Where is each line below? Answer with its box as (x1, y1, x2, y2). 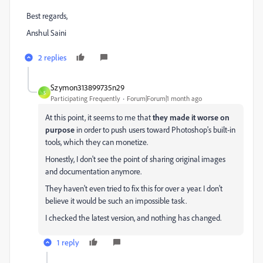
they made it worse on (153, 112, 230, 122)
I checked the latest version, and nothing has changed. (45, 213, 221, 222)
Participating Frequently (50, 94, 120, 103)
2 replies (38, 52, 66, 62)
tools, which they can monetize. (45, 137, 148, 147)
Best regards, (26, 11, 68, 21)
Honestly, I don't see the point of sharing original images (45, 154, 225, 164)
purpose (45, 124, 75, 134)
